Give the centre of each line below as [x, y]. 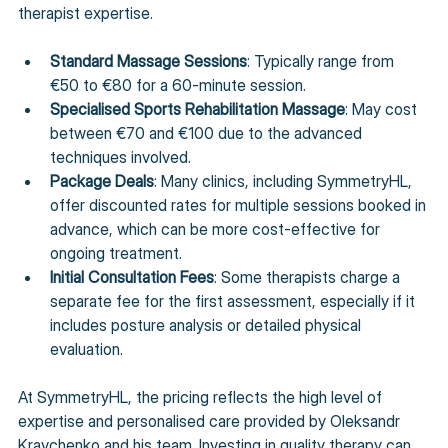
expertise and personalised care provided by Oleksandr [211, 420]
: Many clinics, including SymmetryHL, [285, 180]
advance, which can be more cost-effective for [217, 228]
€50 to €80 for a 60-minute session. [178, 84]
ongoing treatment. [116, 252]
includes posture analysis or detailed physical [207, 324]
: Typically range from [322, 60]
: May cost [383, 108]
